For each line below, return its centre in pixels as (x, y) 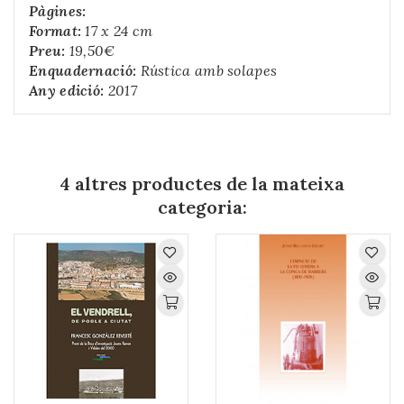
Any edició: (67, 91)
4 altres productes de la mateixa (202, 184)
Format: (55, 31)
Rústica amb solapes (207, 71)
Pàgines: (58, 11)
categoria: (202, 207)
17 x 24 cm (117, 31)
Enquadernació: (83, 71)
